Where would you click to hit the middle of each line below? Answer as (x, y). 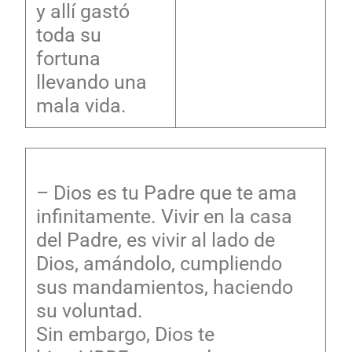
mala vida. (81, 105)
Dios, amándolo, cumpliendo (159, 263)
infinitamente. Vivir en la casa (164, 216)
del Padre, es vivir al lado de (155, 240)
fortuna (68, 58)
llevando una (91, 82)
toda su (68, 35)
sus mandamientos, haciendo (164, 287)
